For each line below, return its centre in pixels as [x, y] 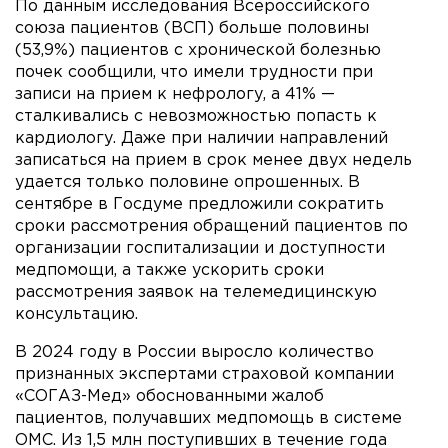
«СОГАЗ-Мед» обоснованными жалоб [169, 396]
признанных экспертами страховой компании [204, 374]
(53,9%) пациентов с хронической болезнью [198, 50]
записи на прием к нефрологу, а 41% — [175, 94]
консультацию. [76, 314]
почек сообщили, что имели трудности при [194, 72]
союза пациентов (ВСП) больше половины [192, 28]
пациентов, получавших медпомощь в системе [208, 418]
